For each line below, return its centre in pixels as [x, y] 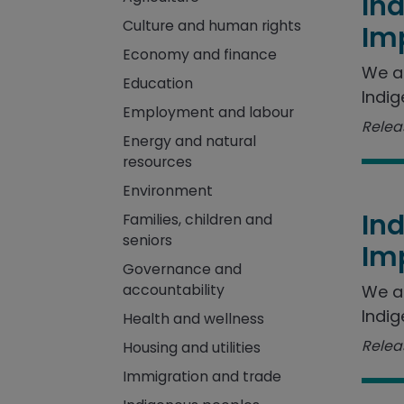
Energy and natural [189, 141]
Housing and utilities [191, 348]
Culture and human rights [211, 26]
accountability [173, 290]
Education [157, 83]
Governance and [182, 269]
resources [157, 162]
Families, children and [197, 220]
